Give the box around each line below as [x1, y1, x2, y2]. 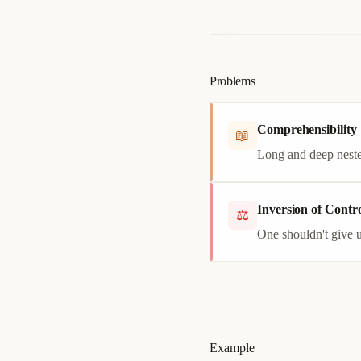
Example [210, 341, 255, 355]
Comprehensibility [257, 122, 357, 136]
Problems [210, 74, 255, 88]
